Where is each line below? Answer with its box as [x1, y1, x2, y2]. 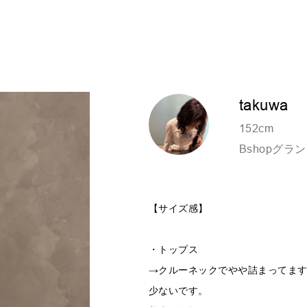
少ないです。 [148, 285, 208, 296]
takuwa [238, 97, 288, 114]
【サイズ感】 [148, 203, 208, 214]
